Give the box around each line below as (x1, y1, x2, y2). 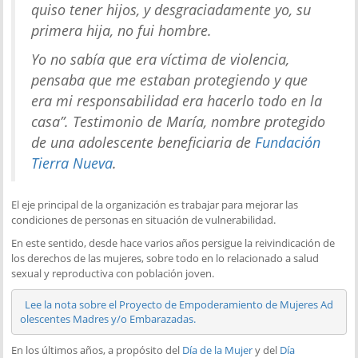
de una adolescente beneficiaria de (31, 132, 252, 152)
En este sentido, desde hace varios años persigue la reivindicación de (11, 235, 336, 250)
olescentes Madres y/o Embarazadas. (19, 312, 196, 327)
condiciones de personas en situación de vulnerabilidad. (11, 212, 276, 227)
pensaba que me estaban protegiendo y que (31, 70, 308, 89)
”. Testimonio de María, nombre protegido (60, 111, 326, 131)
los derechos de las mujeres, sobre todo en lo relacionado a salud (11, 250, 320, 265)
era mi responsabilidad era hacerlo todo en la (31, 90, 323, 110)
